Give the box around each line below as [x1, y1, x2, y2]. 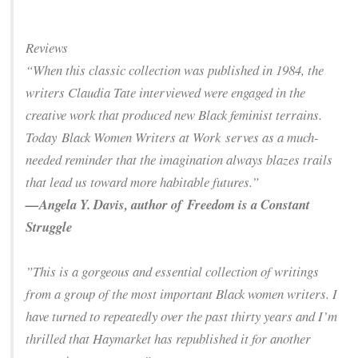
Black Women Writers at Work [62, 128, 221, 147]
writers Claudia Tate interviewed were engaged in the [26, 83, 306, 102]
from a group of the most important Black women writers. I [26, 284, 338, 304]
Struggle [26, 217, 73, 237]
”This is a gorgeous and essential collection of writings [26, 262, 320, 281]
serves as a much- [221, 128, 320, 147]
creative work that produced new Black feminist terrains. [26, 105, 323, 125]
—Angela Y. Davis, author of [26, 195, 188, 214]
